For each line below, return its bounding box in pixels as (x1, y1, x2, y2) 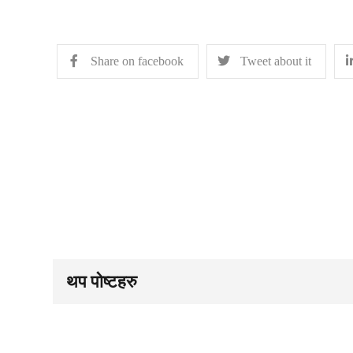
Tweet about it (240, 54, 312, 69)
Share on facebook (91, 54, 184, 69)
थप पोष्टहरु (66, 270, 138, 292)
